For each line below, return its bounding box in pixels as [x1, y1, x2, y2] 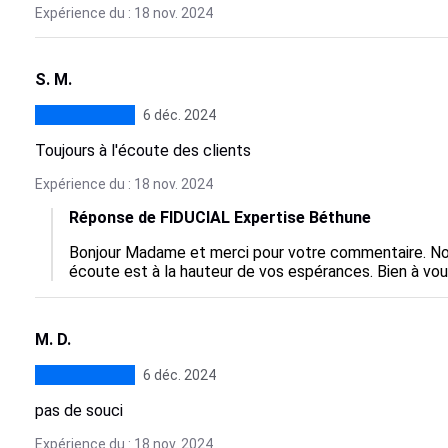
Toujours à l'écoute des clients [34, 141, 251, 160]
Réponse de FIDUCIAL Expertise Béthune [68, 208, 371, 227]
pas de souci [34, 401, 123, 420]
